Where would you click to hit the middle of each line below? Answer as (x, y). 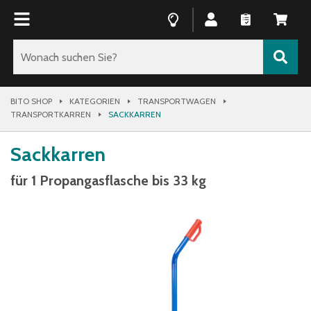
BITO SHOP (31, 101)
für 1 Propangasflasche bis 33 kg (108, 180)
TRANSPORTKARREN (51, 114)
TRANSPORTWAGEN (177, 101)
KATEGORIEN (95, 101)
